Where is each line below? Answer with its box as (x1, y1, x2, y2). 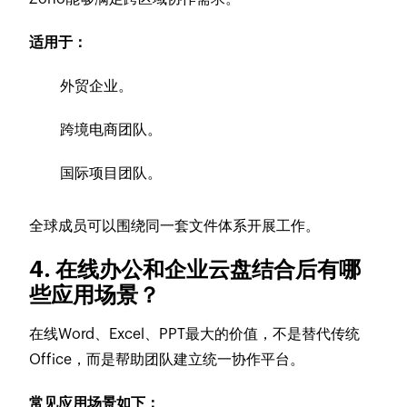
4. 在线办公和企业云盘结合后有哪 (29, 256, 362, 282)
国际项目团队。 (60, 164, 163, 182)
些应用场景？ (29, 282, 174, 307)
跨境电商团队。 (60, 120, 163, 138)
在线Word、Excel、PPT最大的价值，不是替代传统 (29, 324, 361, 342)
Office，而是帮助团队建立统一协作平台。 (29, 350, 305, 368)
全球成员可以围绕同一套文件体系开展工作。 (29, 216, 321, 234)
